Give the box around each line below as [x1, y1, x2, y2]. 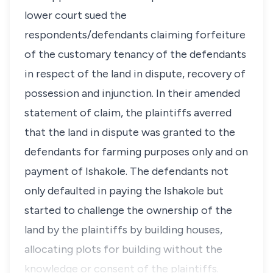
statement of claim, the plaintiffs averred [24, 106, 232, 119]
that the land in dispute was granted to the [24, 126, 235, 139]
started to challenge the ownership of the [24, 204, 232, 217]
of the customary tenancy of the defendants [24, 48, 246, 61]
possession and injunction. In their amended [24, 87, 240, 100]
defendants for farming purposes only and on [24, 145, 248, 158]
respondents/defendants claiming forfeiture [24, 28, 246, 41]
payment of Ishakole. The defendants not [24, 165, 229, 178]
